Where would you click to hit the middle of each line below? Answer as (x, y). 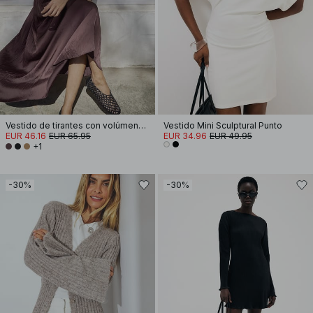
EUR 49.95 (231, 136)
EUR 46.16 (26, 136)
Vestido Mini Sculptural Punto (223, 125)
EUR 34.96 (185, 136)
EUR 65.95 (70, 136)
